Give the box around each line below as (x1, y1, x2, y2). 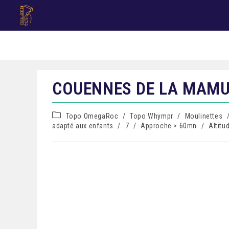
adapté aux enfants (52, 122, 113, 130)
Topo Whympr (130, 112, 173, 120)
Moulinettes (185, 112, 223, 120)
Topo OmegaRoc (65, 112, 119, 120)
